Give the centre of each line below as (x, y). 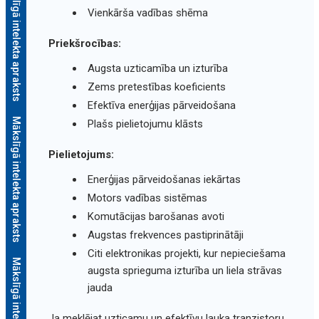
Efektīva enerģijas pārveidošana (161, 105)
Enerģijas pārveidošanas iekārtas (164, 179)
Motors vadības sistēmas (147, 198)
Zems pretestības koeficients (156, 87)
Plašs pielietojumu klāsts (145, 124)
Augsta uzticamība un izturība (157, 68)
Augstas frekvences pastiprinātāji (165, 235)
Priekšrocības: (84, 43)
